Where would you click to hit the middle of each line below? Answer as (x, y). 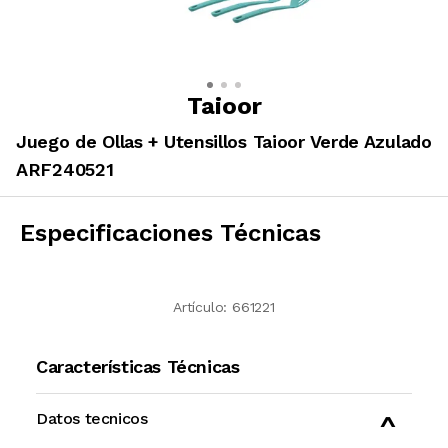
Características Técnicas (138, 366)
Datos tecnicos (92, 418)
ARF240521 (65, 169)
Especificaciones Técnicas (170, 232)
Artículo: (200, 306)
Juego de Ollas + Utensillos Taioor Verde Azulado (224, 141)
